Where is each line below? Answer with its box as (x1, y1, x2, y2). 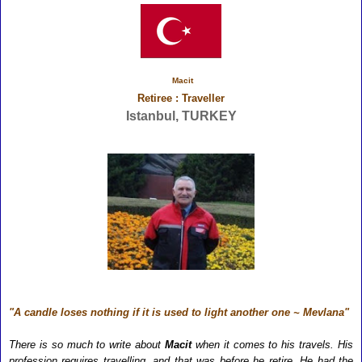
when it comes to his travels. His (192, 339, 353, 351)
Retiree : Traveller (137, 92, 225, 105)
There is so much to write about (9, 339, 165, 351)
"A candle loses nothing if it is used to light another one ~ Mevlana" (9, 306, 349, 318)
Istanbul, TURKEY (125, 109, 237, 124)
